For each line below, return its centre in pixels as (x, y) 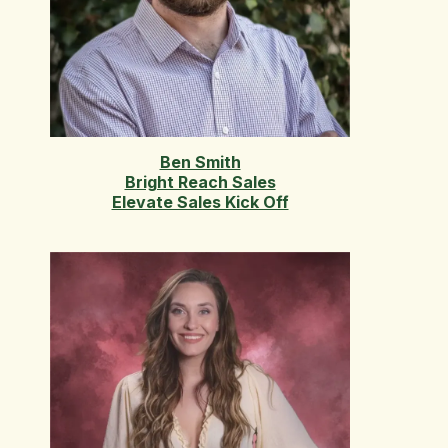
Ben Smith (200, 161)
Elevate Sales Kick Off (200, 201)
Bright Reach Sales (200, 181)
